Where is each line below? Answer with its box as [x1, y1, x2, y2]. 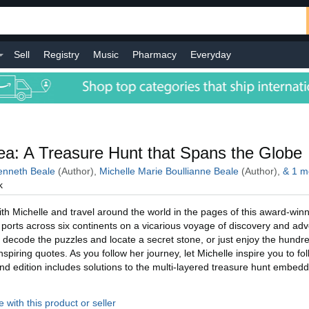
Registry [43, 49, 79, 60]
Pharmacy [132, 49, 177, 60]
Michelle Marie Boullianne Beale [99, 166, 239, 177]
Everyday [190, 49, 231, 60]
